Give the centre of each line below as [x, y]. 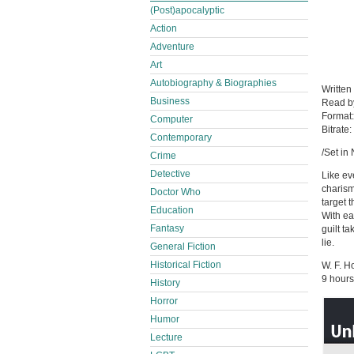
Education [172, 210]
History [165, 283]
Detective [170, 174]
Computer [171, 119]
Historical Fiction [186, 265]
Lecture [166, 337]
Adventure [172, 47]
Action [164, 28]
